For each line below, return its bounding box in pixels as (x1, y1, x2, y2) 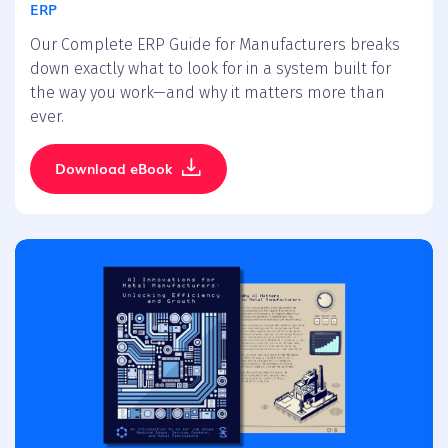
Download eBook (55, 157, 172, 178)
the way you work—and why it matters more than (30, 82, 385, 102)
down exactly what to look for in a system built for (30, 58, 391, 78)
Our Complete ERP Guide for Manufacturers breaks (30, 34, 400, 54)
